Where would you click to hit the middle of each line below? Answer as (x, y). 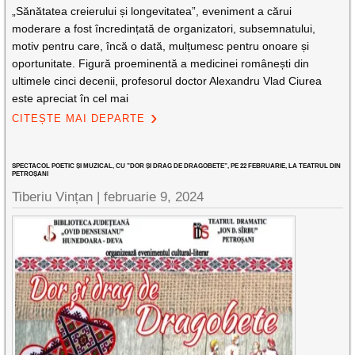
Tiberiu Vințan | (58, 197)
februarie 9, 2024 (154, 197)
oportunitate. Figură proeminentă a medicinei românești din (161, 63)
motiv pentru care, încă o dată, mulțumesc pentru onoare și (161, 46)
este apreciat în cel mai (71, 98)
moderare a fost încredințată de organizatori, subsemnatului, (164, 29)
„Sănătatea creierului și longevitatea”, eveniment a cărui (152, 11)
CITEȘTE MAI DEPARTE (79, 118)
